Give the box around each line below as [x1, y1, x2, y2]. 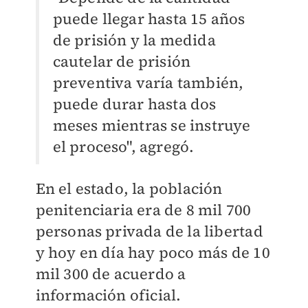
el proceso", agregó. [52, 136, 195, 157]
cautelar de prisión [52, 51, 191, 72]
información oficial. [35, 285, 181, 306]
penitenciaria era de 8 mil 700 [35, 199, 252, 221]
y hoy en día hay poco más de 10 [35, 242, 270, 263]
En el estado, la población [35, 178, 223, 199]
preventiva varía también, [52, 72, 244, 93]
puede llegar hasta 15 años [52, 8, 245, 30]
